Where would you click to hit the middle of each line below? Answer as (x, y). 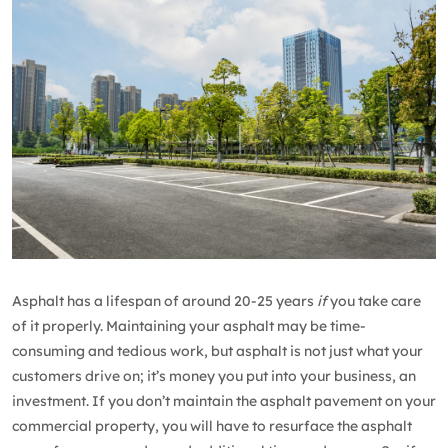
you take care (375, 301)
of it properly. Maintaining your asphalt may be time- (189, 326)
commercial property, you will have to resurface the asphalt (212, 426)
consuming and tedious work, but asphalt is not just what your (217, 351)
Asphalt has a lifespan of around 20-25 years (164, 301)
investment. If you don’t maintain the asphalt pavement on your (224, 401)
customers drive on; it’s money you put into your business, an (214, 376)
